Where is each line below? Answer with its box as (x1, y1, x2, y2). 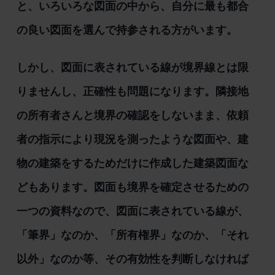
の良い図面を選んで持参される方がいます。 (16, 24, 238, 37)
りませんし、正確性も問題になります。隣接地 (16, 85, 249, 98)
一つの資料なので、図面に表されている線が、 (16, 204, 249, 217)
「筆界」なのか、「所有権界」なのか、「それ (16, 228, 249, 241)
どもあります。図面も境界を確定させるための (16, 180, 249, 193)
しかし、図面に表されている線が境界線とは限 (16, 61, 249, 74)
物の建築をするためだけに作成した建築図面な (16, 157, 249, 169)
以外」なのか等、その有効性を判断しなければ (16, 252, 249, 265)
